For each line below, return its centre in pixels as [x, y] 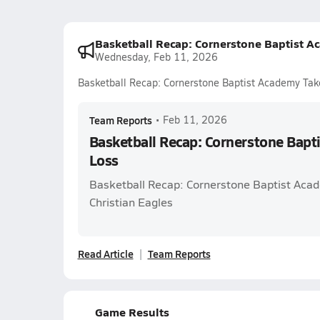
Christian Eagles [131, 202]
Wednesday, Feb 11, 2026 [156, 57]
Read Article [105, 254]
